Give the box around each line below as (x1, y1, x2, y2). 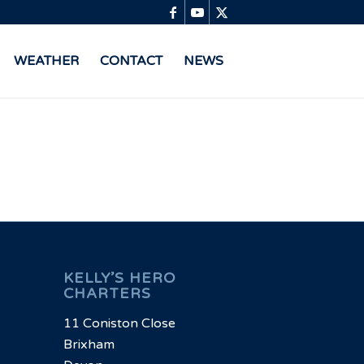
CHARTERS (63, 285, 152, 303)
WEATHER (14, 53, 79, 69)
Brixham (63, 336, 115, 353)
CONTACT (100, 53, 162, 69)
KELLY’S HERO (63, 270, 177, 288)
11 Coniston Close (63, 314, 176, 331)
